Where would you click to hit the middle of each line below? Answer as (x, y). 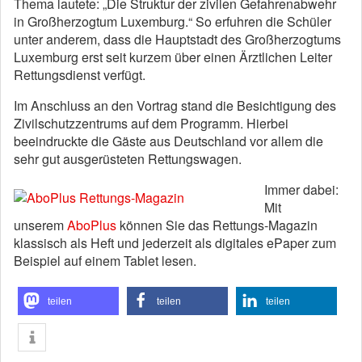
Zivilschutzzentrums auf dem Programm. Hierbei (151, 123)
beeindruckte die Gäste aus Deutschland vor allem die (168, 141)
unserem (40, 225)
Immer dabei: (301, 189)
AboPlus (92, 225)
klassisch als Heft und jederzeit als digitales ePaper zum (175, 243)
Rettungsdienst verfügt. (80, 75)
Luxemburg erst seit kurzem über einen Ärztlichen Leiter (173, 57)
